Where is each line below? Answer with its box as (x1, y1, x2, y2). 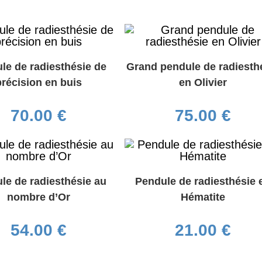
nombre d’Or (6, 191, 70, 203)
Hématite (181, 191, 226, 203)
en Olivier (179, 77, 227, 88)
